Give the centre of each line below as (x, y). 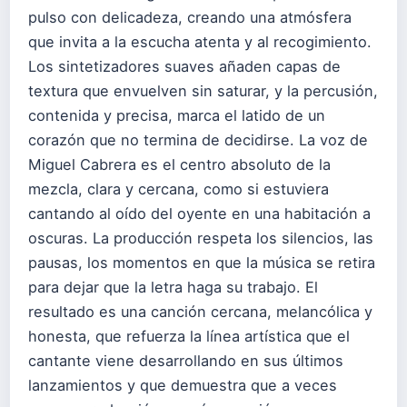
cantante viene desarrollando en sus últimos (186, 360)
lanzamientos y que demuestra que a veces (183, 385)
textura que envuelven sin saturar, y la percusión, (203, 90)
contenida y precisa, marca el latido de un (177, 115)
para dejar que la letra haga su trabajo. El (173, 287)
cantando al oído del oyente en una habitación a (199, 213)
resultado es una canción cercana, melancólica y (200, 311)
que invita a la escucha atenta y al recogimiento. (200, 41)
